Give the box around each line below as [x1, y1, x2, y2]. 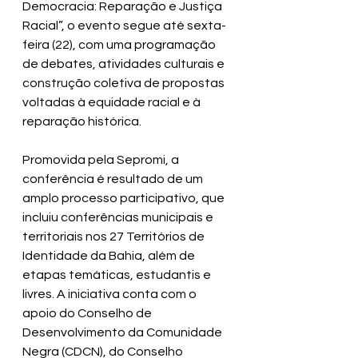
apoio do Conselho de [22, 307, 154, 320]
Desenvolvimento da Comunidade [22, 326, 225, 340]
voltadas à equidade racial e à [22, 96, 203, 109]
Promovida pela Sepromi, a [22, 153, 181, 167]
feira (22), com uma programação [22, 38, 218, 52]
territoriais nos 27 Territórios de [22, 230, 207, 244]
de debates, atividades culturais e [22, 58, 227, 71]
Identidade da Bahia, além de [22, 249, 197, 263]
